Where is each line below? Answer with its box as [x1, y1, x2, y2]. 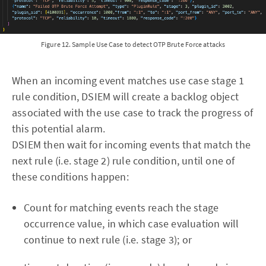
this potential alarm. [12, 122, 106, 136]
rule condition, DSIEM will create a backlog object [12, 90, 239, 104]
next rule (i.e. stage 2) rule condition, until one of [12, 154, 235, 168]
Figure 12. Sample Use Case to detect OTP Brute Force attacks [41, 40, 225, 49]
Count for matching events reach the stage [24, 201, 219, 215]
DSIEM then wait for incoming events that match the [12, 138, 251, 152]
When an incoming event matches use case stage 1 [12, 74, 245, 88]
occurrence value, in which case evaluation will [24, 217, 239, 231]
